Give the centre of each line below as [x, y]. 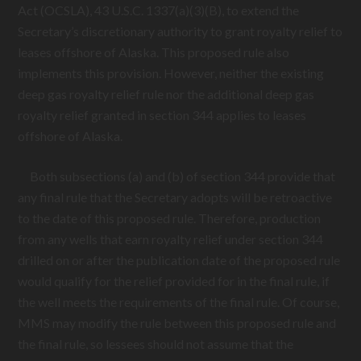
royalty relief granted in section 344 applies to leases [162, 115]
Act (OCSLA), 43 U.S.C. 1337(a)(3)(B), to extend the [159, 10]
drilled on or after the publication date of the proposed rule [179, 260]
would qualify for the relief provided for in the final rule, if [174, 281]
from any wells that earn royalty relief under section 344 [171, 239]
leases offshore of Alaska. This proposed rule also [154, 52]
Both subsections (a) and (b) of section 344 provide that [177, 176]
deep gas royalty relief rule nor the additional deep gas [166, 94]
